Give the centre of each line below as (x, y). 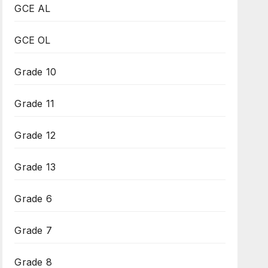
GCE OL (33, 40)
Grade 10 (35, 72)
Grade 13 (35, 167)
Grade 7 (33, 231)
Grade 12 (35, 135)
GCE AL (33, 9)
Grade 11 (34, 104)
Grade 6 (33, 199)
